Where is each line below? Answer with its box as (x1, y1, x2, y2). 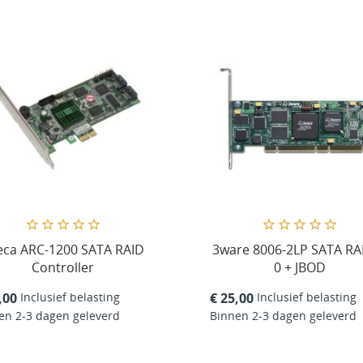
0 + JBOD (274, 258, 327, 277)
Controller (32, 258, 95, 277)
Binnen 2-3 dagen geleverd (209, 307, 357, 323)
